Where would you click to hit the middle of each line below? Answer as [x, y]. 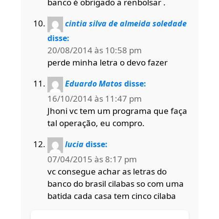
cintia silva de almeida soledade [126, 24]
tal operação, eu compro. [96, 123]
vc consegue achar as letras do [107, 171]
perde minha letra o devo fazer [107, 62]
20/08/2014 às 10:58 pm [94, 50]
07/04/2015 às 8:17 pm [92, 159]
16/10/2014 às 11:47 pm [94, 98]
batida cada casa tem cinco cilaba [111, 196]
